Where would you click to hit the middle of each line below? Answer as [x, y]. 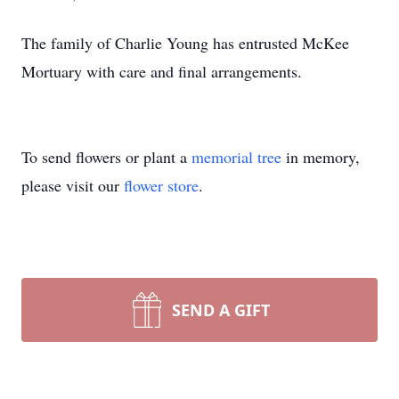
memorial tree [236, 157]
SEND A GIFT [221, 310]
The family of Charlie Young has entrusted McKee [185, 43]
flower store [161, 185]
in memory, [321, 157]
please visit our [73, 185]
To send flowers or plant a [106, 157]
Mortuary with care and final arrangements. [162, 71]
